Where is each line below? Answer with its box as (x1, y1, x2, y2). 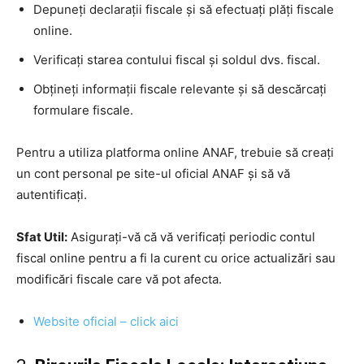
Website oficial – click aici (33, 313, 179, 329)
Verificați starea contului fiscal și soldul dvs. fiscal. (33, 51, 320, 67)
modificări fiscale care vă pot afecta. (16, 271, 222, 287)
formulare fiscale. (33, 102, 133, 118)
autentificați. (16, 186, 87, 202)
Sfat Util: (16, 228, 67, 245)
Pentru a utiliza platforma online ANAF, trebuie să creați (16, 144, 334, 160)
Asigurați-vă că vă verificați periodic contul (67, 228, 315, 245)
